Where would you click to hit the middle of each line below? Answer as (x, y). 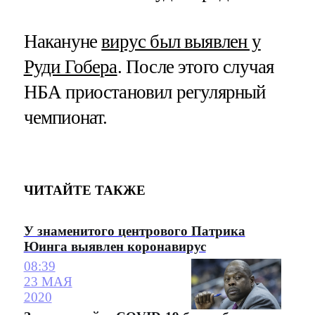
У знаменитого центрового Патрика (134, 231)
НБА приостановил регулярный (144, 92)
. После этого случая (195, 66)
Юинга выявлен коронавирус (115, 246)
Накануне (63, 41)
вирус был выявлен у (181, 41)
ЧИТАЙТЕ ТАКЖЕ (84, 191)
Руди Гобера (70, 66)
